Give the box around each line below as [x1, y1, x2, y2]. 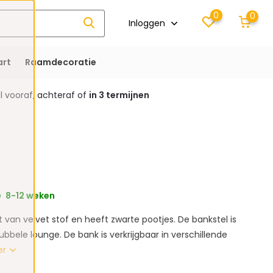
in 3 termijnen [88, 89, 149, 101]
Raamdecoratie [24, 56, 96, 68]
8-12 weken [4, 190, 55, 202]
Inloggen [129, 16, 168, 29]
